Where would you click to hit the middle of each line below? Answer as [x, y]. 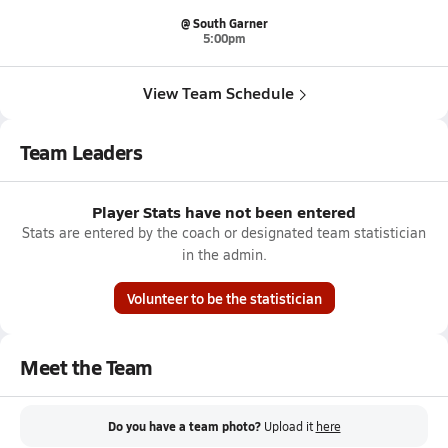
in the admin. [224, 254]
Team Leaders [81, 152]
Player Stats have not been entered [224, 211]
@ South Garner [224, 23]
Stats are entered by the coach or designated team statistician [224, 232]
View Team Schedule [218, 92]
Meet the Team [86, 367]
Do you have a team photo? [184, 426]
